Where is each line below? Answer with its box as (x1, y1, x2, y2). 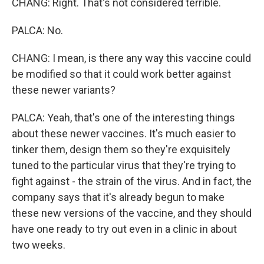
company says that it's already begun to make (12, 191, 225, 203)
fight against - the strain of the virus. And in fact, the (12, 175, 252, 187)
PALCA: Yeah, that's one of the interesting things (12, 111, 235, 124)
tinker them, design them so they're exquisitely (12, 143, 230, 156)
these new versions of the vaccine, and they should (12, 207, 252, 219)
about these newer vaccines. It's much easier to (12, 127, 236, 140)
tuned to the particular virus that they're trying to (12, 159, 236, 171)
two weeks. (12, 239, 65, 251)
